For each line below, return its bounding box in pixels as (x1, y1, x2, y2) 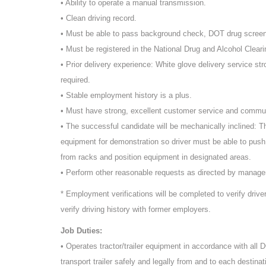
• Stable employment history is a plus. (61, 90, 192, 100)
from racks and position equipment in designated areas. (61, 152, 251, 161)
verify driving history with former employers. (61, 204, 211, 214)
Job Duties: (61, 226, 102, 235)
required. (61, 75, 90, 84)
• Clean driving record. (61, 13, 137, 23)
